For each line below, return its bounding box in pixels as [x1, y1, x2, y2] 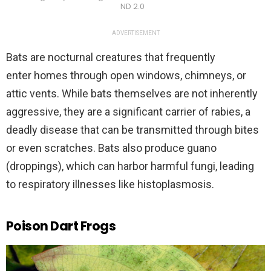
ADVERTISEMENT [111, 30, 160, 37]
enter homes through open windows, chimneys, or [6, 69, 246, 82]
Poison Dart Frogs [6, 217, 116, 235]
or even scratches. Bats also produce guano [6, 142, 217, 155]
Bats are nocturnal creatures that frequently [6, 51, 215, 64]
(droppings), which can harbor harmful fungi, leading [6, 160, 254, 173]
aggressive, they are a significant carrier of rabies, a [6, 105, 250, 119]
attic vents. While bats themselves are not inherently [6, 87, 258, 100]
